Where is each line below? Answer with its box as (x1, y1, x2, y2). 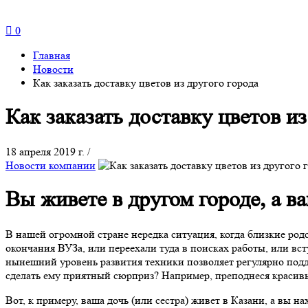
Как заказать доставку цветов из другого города (33, 76, 258, 89)
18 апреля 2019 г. (5, 144, 87, 158)
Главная (33, 49, 70, 62)
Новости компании (5, 158, 96, 172)
